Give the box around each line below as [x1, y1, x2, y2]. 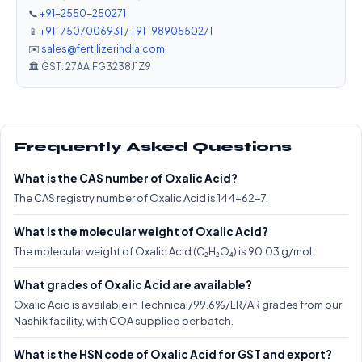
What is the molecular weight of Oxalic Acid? [14, 224, 268, 238]
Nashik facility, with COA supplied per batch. [14, 314, 234, 327]
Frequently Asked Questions [14, 139, 292, 154]
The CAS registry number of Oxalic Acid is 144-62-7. [14, 191, 268, 204]
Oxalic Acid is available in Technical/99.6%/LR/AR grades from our [14, 297, 342, 311]
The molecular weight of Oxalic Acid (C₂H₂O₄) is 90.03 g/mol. [14, 244, 314, 258]
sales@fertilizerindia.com [41, 42, 165, 55]
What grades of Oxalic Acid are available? [14, 277, 252, 292]
